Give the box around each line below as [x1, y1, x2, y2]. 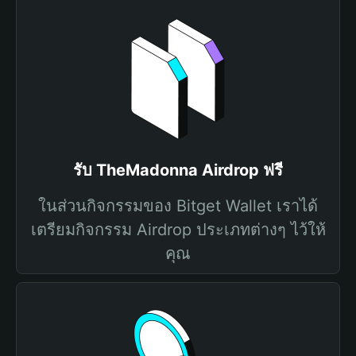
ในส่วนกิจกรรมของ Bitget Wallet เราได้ [38, 196, 318, 215]
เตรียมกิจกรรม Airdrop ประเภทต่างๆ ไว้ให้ [30, 220, 326, 239]
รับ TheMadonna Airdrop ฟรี [73, 161, 283, 180]
